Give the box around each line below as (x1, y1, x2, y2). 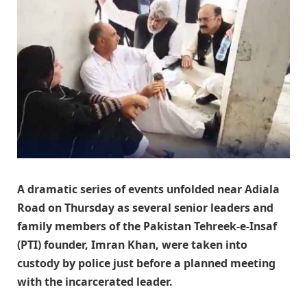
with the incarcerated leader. (17, 274, 173, 290)
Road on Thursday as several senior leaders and (17, 200, 273, 216)
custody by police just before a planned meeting (17, 256, 275, 271)
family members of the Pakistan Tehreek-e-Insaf (17, 219, 277, 234)
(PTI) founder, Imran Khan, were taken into (17, 237, 247, 253)
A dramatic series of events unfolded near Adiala (17, 182, 280, 197)
